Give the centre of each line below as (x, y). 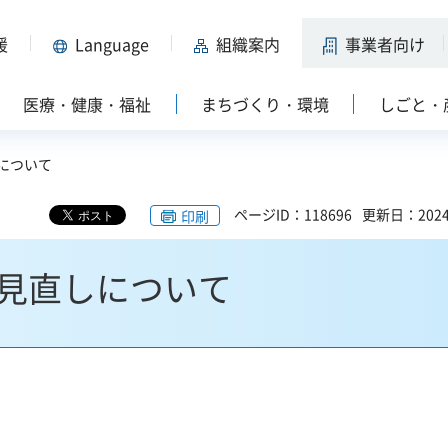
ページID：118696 (293, 214)
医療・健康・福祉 (87, 104)
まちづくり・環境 (264, 104)
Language (111, 43)
